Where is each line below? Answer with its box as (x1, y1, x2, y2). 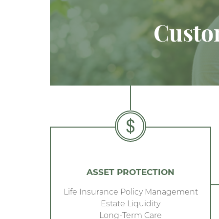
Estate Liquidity (101, 198, 160, 208)
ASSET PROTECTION (87, 167, 175, 176)
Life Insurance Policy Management (63, 187, 198, 196)
